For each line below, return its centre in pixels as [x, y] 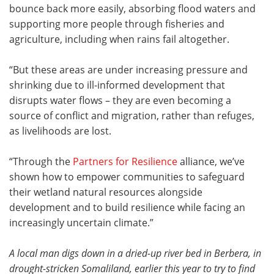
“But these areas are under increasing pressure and [128, 70]
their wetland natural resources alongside [106, 192]
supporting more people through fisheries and [117, 24]
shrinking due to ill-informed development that [117, 85]
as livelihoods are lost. [60, 131]
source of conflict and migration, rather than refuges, [132, 116]
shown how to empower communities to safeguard [127, 177]
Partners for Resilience [125, 161]
